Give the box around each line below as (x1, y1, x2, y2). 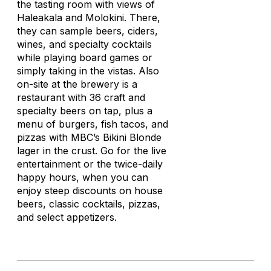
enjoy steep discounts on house (17, 184, 163, 197)
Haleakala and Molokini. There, (17, 11, 160, 24)
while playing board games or (17, 51, 152, 64)
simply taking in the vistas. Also (17, 65, 159, 77)
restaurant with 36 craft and (17, 91, 145, 103)
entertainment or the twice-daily (17, 158, 163, 170)
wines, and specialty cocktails (17, 38, 152, 50)
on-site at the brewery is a (17, 78, 137, 90)
